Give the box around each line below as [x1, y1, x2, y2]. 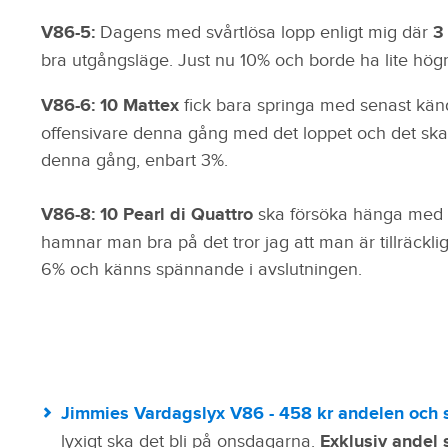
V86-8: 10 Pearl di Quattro [40, 203, 253, 226]
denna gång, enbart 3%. [40, 149, 228, 171]
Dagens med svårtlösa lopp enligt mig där [99, 21, 428, 43]
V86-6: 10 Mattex [40, 94, 184, 117]
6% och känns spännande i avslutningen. [40, 258, 362, 280]
